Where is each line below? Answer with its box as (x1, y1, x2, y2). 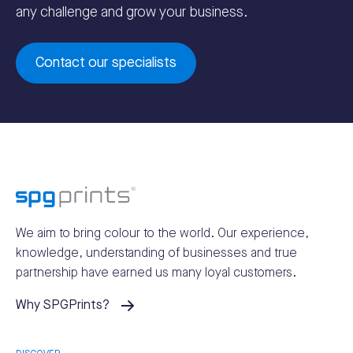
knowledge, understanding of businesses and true (16, 245, 297, 261)
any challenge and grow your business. (16, 3, 248, 20)
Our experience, (217, 225, 309, 241)
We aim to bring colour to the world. (16, 225, 217, 241)
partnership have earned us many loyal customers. (16, 265, 296, 281)
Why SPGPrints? (16, 297, 110, 313)
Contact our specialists (35, 54, 176, 71)
